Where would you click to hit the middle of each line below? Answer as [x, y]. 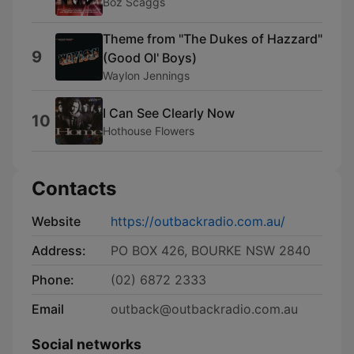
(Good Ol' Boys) [150, 58]
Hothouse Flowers [149, 130]
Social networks [87, 344]
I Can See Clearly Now [169, 113]
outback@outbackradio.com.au [204, 309]
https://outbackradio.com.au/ [198, 221]
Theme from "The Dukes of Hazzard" [213, 39]
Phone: [53, 280]
